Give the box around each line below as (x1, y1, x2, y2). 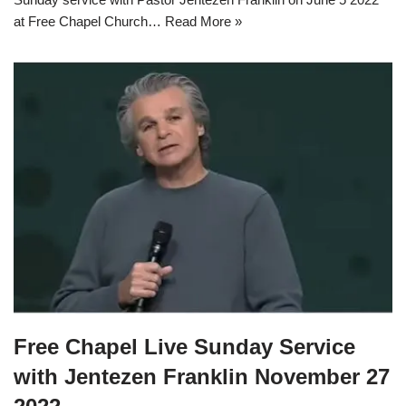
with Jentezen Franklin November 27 (14, 364, 390, 390)
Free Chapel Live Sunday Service (14, 334, 355, 360)
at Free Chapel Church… (14, 14, 165, 30)
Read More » (165, 14, 242, 30)
